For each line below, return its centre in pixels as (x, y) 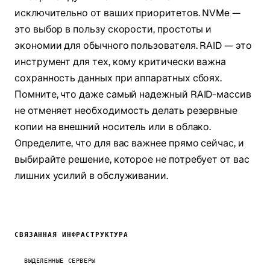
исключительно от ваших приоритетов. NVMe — (128, 13)
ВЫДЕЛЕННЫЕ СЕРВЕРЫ (60, 261)
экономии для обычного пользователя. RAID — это (133, 46)
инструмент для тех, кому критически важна (121, 62)
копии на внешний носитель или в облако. (113, 127)
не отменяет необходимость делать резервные (126, 111)
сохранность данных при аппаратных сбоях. (118, 78)
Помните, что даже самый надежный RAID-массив (133, 95)
